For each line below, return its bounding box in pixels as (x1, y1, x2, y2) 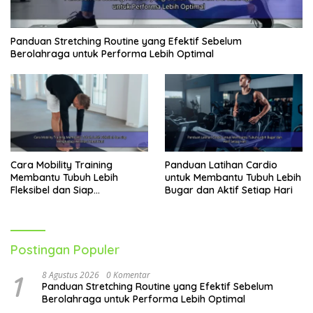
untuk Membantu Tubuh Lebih (165, 171, 301, 184)
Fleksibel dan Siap (10, 184, 94, 197)
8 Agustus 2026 (42, 269, 99, 282)
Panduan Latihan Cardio (165, 159, 277, 172)
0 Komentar (106, 269, 150, 282)
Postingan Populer (10, 242, 119, 259)
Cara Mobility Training (10, 159, 112, 172)
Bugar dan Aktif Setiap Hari (165, 184, 293, 197)
